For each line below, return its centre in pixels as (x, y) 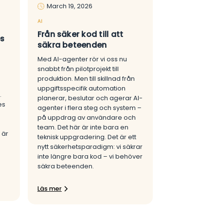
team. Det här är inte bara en (83, 127)
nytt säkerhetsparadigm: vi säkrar (90, 146)
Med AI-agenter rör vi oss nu (82, 59)
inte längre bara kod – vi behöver (90, 156)
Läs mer (49, 188)
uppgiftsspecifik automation (81, 88)
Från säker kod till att (80, 34)
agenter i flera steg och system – (89, 108)
